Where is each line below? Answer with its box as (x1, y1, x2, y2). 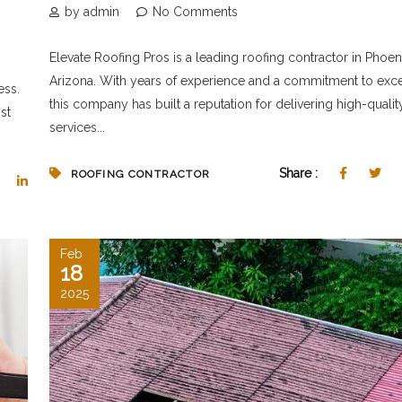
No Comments (152, 4, 238, 19)
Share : (279, 165, 321, 180)
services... (48, 119, 105, 135)
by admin (64, 4, 119, 19)
